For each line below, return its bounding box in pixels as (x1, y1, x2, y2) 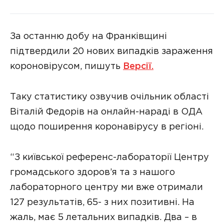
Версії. (123, 62, 153, 71)
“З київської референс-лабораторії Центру (10, 153, 209, 161)
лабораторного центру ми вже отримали (10, 183, 203, 191)
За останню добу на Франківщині (10, 32, 167, 41)
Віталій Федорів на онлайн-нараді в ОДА (10, 107, 202, 116)
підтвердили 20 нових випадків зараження (10, 47, 213, 56)
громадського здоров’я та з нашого (10, 168, 175, 176)
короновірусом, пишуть (10, 62, 123, 71)
